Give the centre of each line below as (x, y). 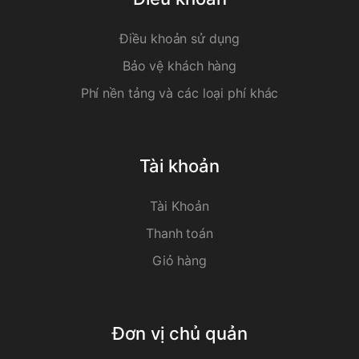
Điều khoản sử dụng (179, 38)
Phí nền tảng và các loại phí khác (179, 93)
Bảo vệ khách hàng (179, 65)
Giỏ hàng (179, 260)
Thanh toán (179, 233)
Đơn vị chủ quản (179, 333)
